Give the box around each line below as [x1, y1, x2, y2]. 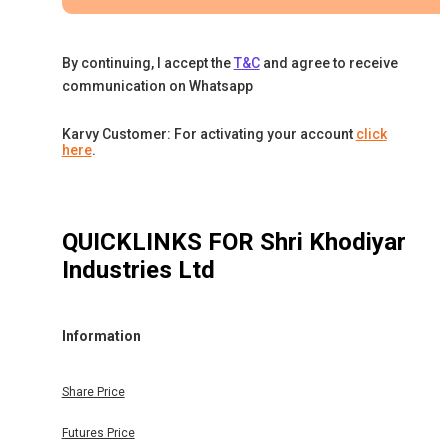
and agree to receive [262, 55, 398, 72]
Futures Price [61, 426, 135, 441]
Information [61, 327, 141, 344]
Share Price [61, 385, 125, 400]
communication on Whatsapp [61, 78, 253, 95]
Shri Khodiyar [259, 228, 406, 257]
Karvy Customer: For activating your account [61, 126, 353, 143]
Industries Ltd [61, 256, 215, 285]
